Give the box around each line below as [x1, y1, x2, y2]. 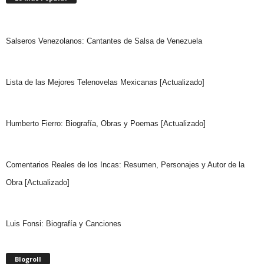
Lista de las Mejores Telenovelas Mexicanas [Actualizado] [6, 77, 204, 87]
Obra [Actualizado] [6, 177, 70, 187]
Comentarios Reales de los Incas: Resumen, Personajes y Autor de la [6, 160, 245, 169]
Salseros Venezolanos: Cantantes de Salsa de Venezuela [6, 36, 202, 45]
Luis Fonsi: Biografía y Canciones [6, 219, 121, 228]
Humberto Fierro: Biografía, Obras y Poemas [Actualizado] [6, 118, 206, 128]
